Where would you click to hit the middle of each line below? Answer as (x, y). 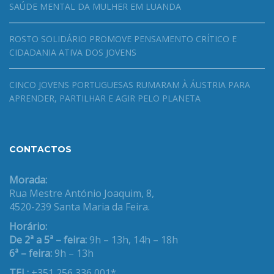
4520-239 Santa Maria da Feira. (80, 206)
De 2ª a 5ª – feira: (49, 239)
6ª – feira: (32, 253)
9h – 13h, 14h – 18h (134, 239)
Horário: (28, 226)
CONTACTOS (40, 149)
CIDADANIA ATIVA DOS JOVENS (73, 52)
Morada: (28, 180)
